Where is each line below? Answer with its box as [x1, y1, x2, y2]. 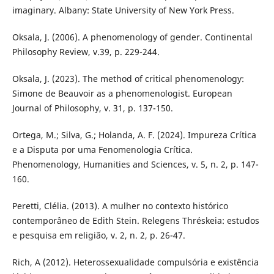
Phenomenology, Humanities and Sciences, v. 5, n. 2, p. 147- [12, 158, 259, 170]
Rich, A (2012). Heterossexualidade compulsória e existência [12, 256, 259, 268]
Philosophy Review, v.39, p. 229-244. [12, 45, 160, 57]
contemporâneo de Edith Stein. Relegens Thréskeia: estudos [12, 214, 259, 226]
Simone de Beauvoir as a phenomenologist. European [12, 87, 232, 99]
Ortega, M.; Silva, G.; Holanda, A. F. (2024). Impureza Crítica [12, 128, 256, 141]
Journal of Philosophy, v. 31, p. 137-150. [12, 102, 173, 114]
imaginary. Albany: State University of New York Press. [12, 4, 234, 16]
